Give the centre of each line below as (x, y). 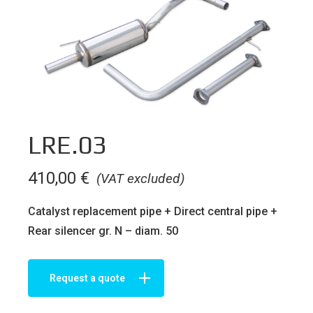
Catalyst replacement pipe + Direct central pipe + (153, 211)
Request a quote (87, 278)
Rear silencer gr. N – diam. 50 (103, 231)
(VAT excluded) (140, 178)
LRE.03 (67, 145)
